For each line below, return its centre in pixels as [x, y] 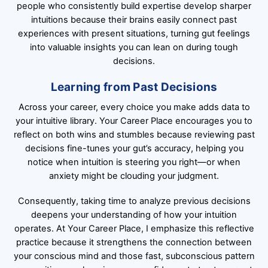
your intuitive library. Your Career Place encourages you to [134, 121]
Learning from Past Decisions [134, 87]
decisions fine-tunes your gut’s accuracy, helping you [134, 149]
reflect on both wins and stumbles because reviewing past [134, 135]
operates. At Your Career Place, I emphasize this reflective [134, 229]
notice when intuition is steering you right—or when [134, 162]
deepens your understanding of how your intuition [134, 215]
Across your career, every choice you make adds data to [134, 107]
